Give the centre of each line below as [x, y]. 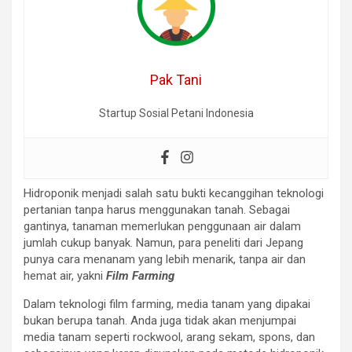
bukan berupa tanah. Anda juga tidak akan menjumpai [160, 321]
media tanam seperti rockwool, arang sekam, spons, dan [169, 337]
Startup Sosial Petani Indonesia [176, 114]
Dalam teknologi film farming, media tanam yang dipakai [167, 304]
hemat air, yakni [65, 276]
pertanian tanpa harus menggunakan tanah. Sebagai [157, 210]
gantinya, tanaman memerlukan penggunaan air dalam [162, 227]
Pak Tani [176, 80]
